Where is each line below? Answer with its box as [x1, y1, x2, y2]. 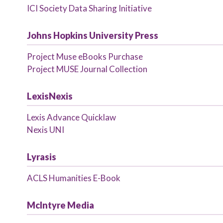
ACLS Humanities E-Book [26, 173, 120, 183]
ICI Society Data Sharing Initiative [26, 3, 152, 13]
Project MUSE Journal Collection [26, 64, 147, 74]
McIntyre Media [26, 200, 94, 211]
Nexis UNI [26, 124, 64, 135]
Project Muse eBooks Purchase [26, 51, 143, 62]
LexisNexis [26, 91, 73, 102]
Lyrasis [26, 151, 56, 162]
